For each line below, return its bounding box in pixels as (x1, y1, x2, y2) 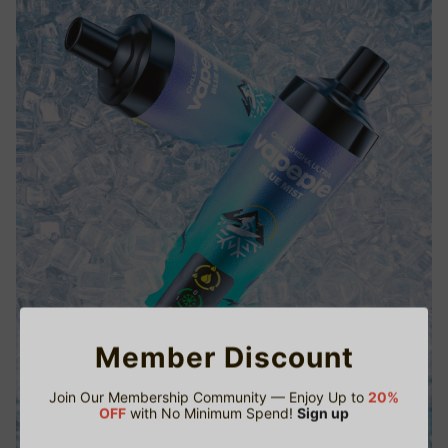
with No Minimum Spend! (126, 404, 297, 422)
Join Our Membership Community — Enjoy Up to (49, 388, 368, 406)
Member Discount (94, 340, 354, 375)
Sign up (297, 404, 349, 422)
